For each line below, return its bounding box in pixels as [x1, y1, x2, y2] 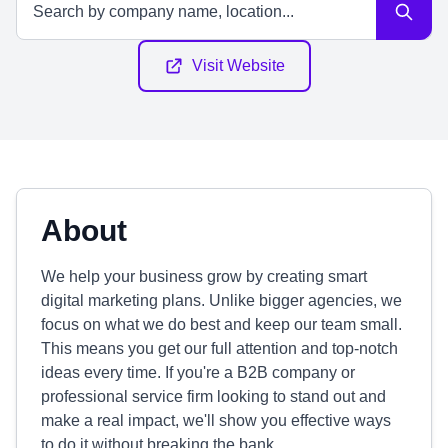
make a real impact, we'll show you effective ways [41, 412, 391, 429]
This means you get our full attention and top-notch [41, 340, 398, 357]
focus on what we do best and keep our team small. [41, 316, 402, 333]
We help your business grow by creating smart [41, 268, 367, 285]
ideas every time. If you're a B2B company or [41, 364, 355, 381]
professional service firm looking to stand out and [41, 388, 386, 405]
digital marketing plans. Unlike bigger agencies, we [41, 292, 402, 309]
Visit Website [191, 57, 285, 74]
